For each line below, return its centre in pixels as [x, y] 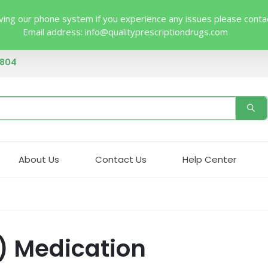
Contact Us [121, 159]
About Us [39, 159]
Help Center [209, 159]
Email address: [54, 32]
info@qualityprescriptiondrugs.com [156, 32]
